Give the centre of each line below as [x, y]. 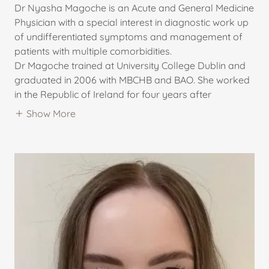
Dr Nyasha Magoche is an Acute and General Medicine [134, 8]
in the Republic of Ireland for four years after [113, 94]
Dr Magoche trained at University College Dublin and [130, 65]
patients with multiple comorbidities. [94, 51]
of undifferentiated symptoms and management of [128, 36]
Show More [51, 113]
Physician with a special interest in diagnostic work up [131, 22]
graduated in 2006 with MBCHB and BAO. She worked [132, 80]
